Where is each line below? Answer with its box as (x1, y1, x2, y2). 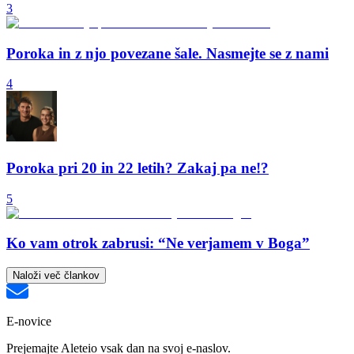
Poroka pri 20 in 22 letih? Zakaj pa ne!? (6, 160, 269, 177)
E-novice (6, 314, 51, 329)
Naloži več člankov (13, 269, 100, 282)
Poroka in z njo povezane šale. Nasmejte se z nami (6, 44, 329, 62)
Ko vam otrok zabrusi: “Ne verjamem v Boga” (6, 235, 310, 252)
